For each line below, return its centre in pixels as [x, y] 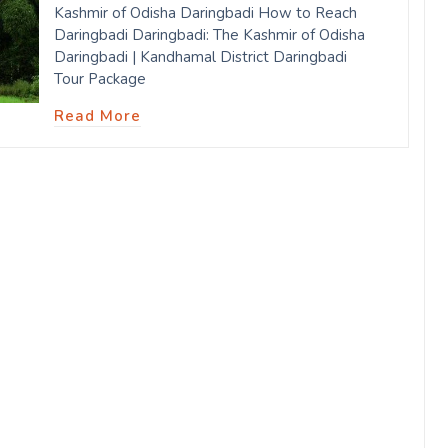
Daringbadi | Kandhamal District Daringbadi [200, 57]
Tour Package [100, 79]
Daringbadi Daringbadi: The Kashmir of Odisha [209, 35]
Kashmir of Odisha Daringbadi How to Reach [205, 13]
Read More [97, 116]
